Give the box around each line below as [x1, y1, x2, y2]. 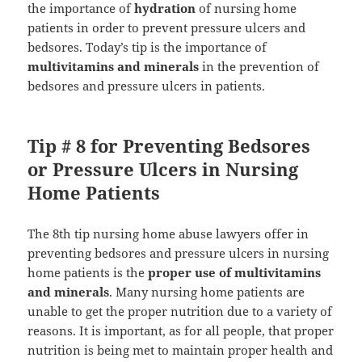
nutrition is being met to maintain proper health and [27, 342, 334, 359]
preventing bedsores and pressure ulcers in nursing [27, 245, 330, 262]
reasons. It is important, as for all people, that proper [27, 322, 335, 339]
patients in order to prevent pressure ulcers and [27, 19, 306, 36]
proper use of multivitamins [148, 264, 322, 281]
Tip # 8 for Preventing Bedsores [27, 133, 311, 158]
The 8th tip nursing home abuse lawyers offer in [27, 225, 309, 242]
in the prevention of [199, 58, 320, 75]
